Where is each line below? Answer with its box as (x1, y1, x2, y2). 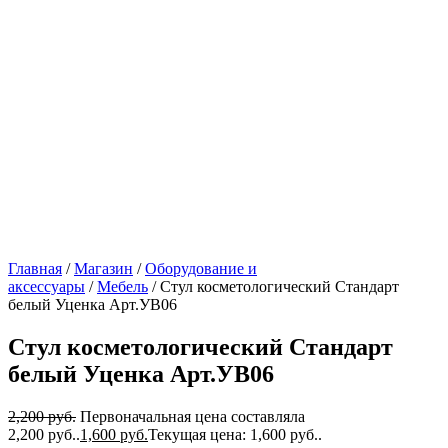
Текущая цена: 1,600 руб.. (148, 425, 322, 443)
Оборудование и (145, 260, 257, 277)
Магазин (74, 260, 133, 277)
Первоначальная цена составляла (80, 407, 305, 425)
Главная (8, 260, 62, 277)
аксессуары (8, 278, 85, 295)
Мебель (97, 278, 148, 295)
